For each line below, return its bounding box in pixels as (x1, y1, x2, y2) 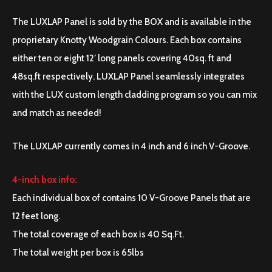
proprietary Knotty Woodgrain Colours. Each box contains (12, 35, 242, 46)
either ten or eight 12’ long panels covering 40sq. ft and (12, 53, 231, 64)
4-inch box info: (12, 174, 77, 185)
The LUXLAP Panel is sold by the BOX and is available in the (12, 16, 251, 27)
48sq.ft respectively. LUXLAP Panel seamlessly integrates (12, 71, 245, 82)
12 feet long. (12, 211, 60, 222)
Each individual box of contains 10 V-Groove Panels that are (12, 192, 251, 203)
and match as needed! (12, 107, 101, 118)
